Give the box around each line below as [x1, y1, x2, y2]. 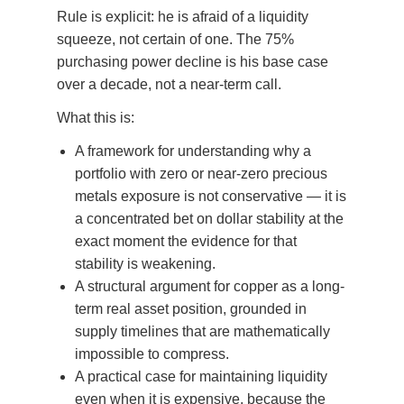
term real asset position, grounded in [74, 301, 307, 317]
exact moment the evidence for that [74, 234, 297, 250]
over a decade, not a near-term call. [56, 77, 281, 93]
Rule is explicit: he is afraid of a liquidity [56, 9, 308, 25]
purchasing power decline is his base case [56, 54, 328, 70]
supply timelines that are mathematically [74, 324, 330, 340]
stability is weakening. [74, 256, 216, 272]
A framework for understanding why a [74, 143, 311, 160]
